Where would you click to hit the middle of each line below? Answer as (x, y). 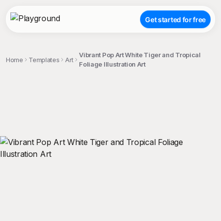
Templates (44, 59)
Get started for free (175, 19)
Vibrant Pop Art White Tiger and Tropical (140, 55)
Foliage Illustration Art (112, 64)
